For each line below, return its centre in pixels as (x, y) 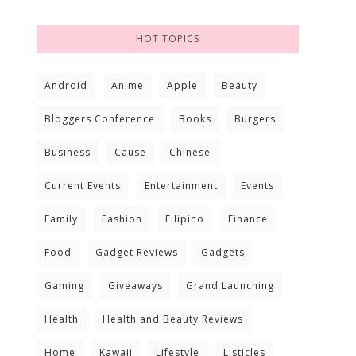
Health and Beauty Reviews (172, 319)
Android (66, 85)
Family (61, 219)
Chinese (190, 152)
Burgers (255, 119)
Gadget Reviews (136, 252)
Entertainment (181, 186)
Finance (248, 219)
